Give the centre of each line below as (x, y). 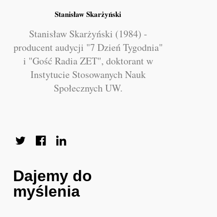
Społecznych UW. (88, 88)
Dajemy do (53, 176)
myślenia (47, 191)
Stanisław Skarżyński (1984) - (88, 33)
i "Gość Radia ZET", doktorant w (88, 61)
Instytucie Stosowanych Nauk (88, 74)
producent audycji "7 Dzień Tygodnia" (88, 47)
